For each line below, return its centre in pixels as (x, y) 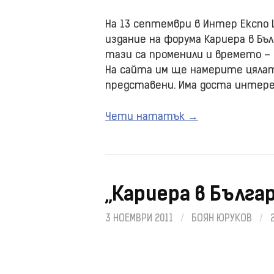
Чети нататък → (152, 117)
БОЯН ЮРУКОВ (222, 219)
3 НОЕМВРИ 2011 (139, 219)
